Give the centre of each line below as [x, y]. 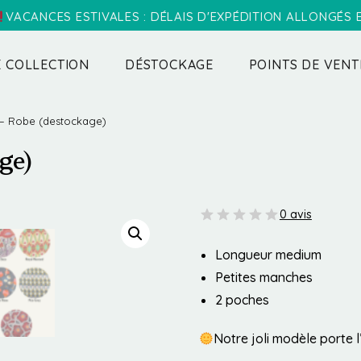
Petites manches [263, 277]
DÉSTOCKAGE [169, 64]
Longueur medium [268, 255]
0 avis [295, 214]
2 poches [242, 300]
